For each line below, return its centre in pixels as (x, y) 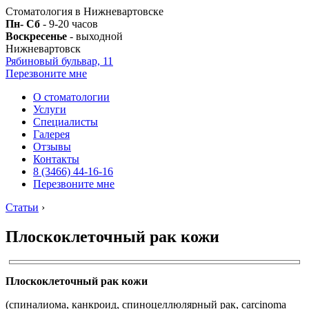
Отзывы (52, 147)
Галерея (51, 134)
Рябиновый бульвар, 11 (59, 61)
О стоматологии (71, 97)
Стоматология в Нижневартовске (84, 11)
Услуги (50, 109)
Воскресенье (36, 36)
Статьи (22, 207)
